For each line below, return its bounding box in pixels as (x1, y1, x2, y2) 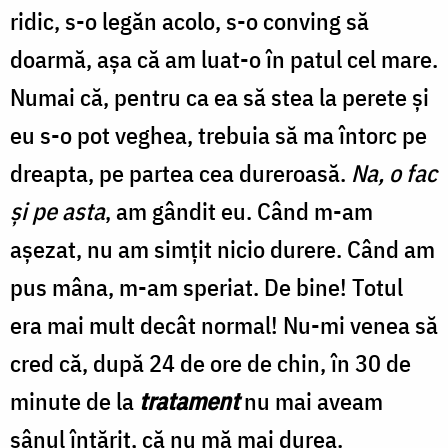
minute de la (10, 384, 139, 417)
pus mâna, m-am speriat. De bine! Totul (10, 270, 403, 303)
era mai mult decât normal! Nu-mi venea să (10, 308, 438, 341)
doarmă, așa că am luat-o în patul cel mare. (10, 42, 438, 75)
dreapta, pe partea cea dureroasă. (10, 156, 351, 189)
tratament (139, 384, 239, 417)
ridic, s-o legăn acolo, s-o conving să (10, 4, 369, 37)
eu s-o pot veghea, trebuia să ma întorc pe (10, 118, 427, 151)
